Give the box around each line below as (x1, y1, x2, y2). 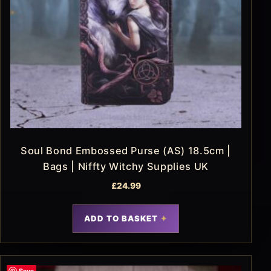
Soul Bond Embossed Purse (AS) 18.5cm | (21, 144, 231, 157)
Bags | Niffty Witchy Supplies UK (43, 160, 209, 172)
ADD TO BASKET (83, 213, 158, 223)
